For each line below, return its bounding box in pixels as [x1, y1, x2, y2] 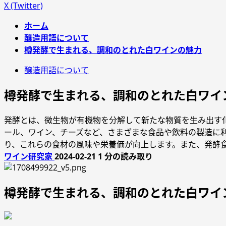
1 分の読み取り [98, 150, 153, 162]
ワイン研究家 [4, 150, 54, 162]
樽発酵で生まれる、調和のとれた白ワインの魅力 [24, 44, 202, 55]
